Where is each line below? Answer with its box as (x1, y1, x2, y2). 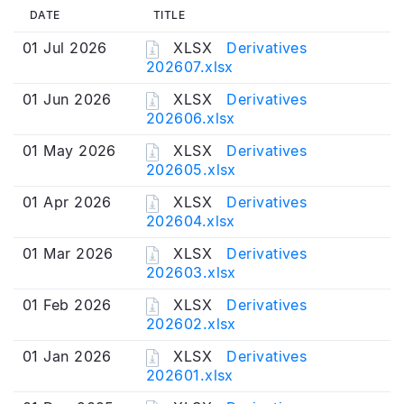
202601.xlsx (146, 365, 234, 384)
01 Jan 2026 (23, 347, 112, 365)
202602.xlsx (146, 314, 236, 333)
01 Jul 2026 (23, 39, 107, 57)
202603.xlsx (146, 262, 236, 281)
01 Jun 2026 (23, 90, 112, 108)
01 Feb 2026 (23, 296, 112, 314)
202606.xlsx (146, 108, 235, 127)
